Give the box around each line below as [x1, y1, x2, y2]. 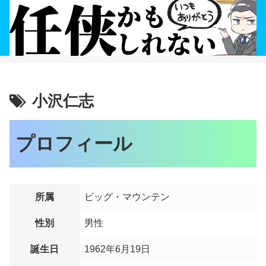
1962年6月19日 [84, 244, 150, 255]
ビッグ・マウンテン [84, 192, 170, 202]
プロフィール [15, 132, 132, 154]
